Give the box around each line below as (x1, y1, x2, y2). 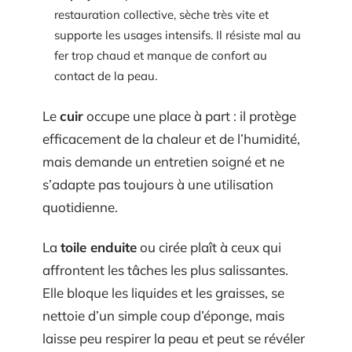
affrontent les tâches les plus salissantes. (42, 262, 288, 279)
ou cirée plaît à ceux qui (137, 239, 281, 256)
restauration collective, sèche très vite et (54, 7, 269, 23)
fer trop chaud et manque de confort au (54, 48, 267, 64)
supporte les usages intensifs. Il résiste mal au (54, 27, 301, 43)
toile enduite (60, 239, 137, 256)
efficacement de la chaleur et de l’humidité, (42, 130, 300, 147)
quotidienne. (42, 198, 118, 215)
